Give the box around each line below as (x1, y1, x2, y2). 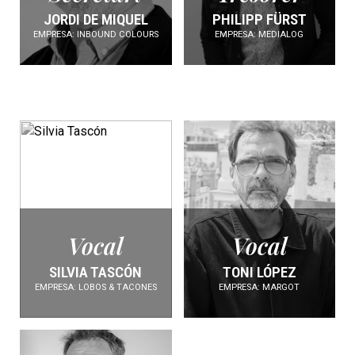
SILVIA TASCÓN (49, 263, 143, 282)
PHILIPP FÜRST (212, 10, 307, 29)
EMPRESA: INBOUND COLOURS (32, 29, 158, 40)
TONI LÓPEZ (222, 263, 296, 282)
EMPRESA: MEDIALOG (215, 29, 304, 40)
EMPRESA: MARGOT (219, 282, 300, 293)
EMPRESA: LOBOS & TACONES (34, 282, 157, 293)
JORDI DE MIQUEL (43, 10, 148, 29)
